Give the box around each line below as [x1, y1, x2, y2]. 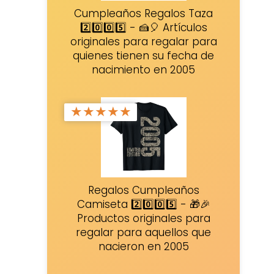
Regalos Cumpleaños [87, 183, 199, 198]
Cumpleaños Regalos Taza [74, 6, 213, 21]
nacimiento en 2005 [92, 62, 196, 77]
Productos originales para [76, 211, 210, 226]
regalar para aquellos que [76, 225, 212, 240]
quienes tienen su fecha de [73, 48, 215, 63]
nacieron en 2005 [98, 239, 189, 254]
